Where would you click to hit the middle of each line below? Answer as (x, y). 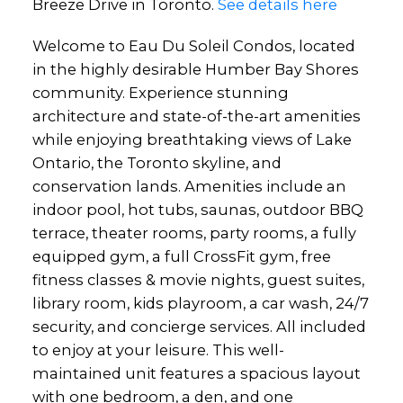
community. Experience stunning (160, 92)
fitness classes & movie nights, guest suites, (198, 279)
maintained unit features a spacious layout (196, 373)
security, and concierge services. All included (199, 326)
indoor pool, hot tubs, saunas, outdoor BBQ (197, 209)
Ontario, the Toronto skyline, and (157, 162)
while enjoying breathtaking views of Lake (192, 139)
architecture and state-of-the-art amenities (196, 116)
